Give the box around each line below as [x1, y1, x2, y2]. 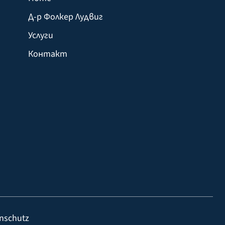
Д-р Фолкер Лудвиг [28, 10, 103, 23]
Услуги [28, 29, 53, 42]
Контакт [28, 47, 67, 60]
